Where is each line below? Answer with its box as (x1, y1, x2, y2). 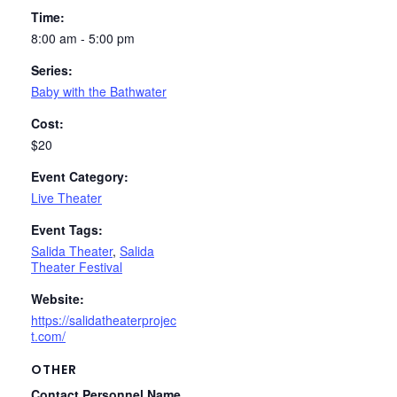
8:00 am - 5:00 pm (31, 29, 135, 48)
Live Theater (31, 189, 102, 207)
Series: (31, 61, 73, 80)
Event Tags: (31, 221, 103, 239)
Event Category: (31, 167, 128, 186)
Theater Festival (31, 258, 122, 276)
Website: (31, 290, 84, 308)
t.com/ (31, 327, 66, 346)
